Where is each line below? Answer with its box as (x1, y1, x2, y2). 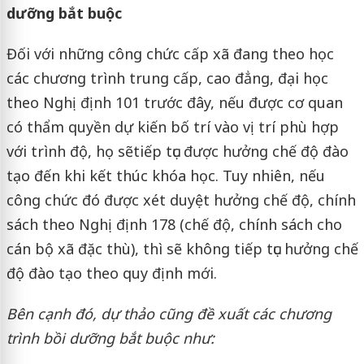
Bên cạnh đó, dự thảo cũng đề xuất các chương (6, 304, 331, 324)
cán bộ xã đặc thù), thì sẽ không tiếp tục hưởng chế (6, 239, 358, 259)
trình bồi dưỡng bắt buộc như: (6, 328, 214, 349)
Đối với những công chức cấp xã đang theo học (6, 44, 334, 64)
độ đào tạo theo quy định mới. (6, 263, 217, 284)
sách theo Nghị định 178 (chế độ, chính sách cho (6, 214, 342, 235)
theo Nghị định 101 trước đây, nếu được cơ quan (6, 93, 343, 113)
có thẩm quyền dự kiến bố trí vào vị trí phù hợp (6, 117, 339, 137)
